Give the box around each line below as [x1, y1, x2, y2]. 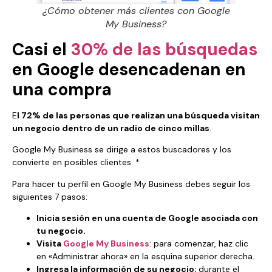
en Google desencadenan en [12, 58, 246, 81]
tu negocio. [36, 225, 86, 237]
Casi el [12, 38, 71, 61]
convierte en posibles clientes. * [12, 157, 142, 168]
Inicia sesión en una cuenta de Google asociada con [36, 212, 258, 224]
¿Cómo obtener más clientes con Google [42, 4, 230, 17]
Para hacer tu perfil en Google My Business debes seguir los [12, 178, 250, 189]
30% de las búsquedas [71, 38, 257, 61]
